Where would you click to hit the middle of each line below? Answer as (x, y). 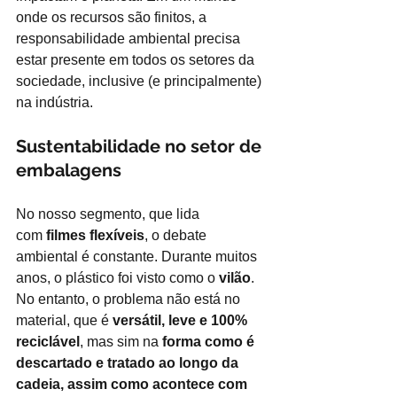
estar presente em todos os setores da (137, 60)
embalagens (69, 170)
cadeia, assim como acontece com (133, 384)
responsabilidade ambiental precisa (130, 39)
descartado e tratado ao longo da (129, 363)
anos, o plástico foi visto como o (116, 278)
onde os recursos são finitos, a (113, 17)
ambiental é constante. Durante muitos (138, 257)
